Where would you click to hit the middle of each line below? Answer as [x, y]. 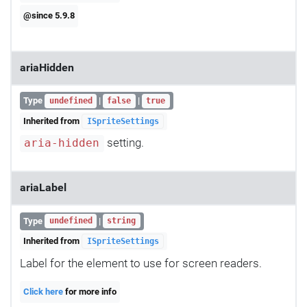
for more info [90, 291]
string [122, 221]
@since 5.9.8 [49, 16]
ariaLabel [43, 188]
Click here [44, 291]
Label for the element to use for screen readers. [141, 263]
